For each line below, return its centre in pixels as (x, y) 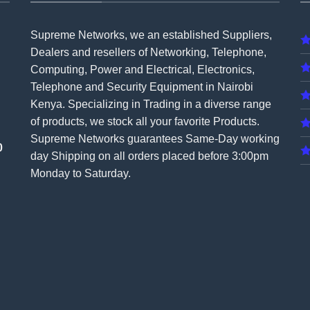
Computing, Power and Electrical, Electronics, (143, 70)
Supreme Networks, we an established (126, 35)
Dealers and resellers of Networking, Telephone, (148, 53)
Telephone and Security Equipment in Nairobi (142, 87)
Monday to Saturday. (81, 174)
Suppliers (246, 35)
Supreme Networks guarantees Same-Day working (155, 139)
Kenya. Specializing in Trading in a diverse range (151, 104)
